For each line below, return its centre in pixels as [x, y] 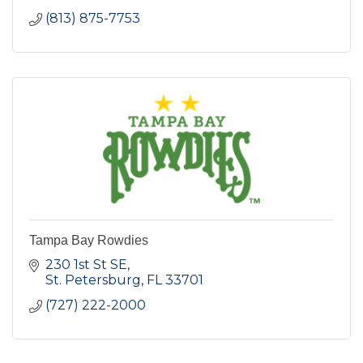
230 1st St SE [86, 264]
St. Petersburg [93, 280]
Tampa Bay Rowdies [89, 240]
